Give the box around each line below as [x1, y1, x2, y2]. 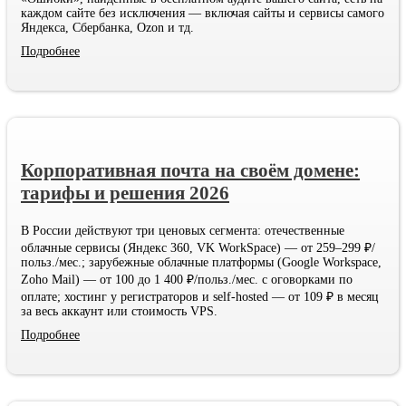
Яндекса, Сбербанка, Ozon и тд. [21, 21, 194, 35]
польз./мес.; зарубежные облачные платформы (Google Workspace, [21, 256, 382, 270]
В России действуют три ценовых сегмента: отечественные [21, 224, 344, 238]
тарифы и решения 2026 [21, 182, 229, 205]
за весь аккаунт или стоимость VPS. [21, 304, 217, 319]
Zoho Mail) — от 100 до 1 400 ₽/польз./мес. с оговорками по [21, 273, 353, 287]
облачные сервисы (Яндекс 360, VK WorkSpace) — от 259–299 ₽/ [21, 241, 375, 256]
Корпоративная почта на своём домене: [21, 159, 360, 182]
